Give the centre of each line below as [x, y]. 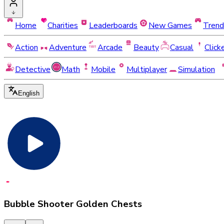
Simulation [196, 69]
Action [26, 47]
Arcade [110, 47]
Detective [33, 69]
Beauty [146, 47]
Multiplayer [147, 69]
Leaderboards [113, 25]
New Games [170, 25]
